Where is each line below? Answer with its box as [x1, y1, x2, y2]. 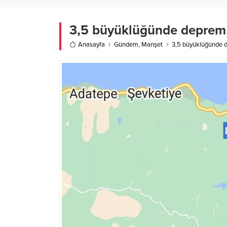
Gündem [114, 40, 138, 49]
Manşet [141, 40, 163, 49]
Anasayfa [78, 40, 105, 49]
